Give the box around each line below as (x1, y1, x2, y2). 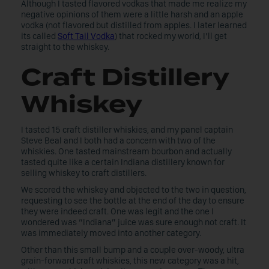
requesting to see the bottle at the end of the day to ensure (21, 195, 244, 206)
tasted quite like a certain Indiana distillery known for (21, 157, 225, 168)
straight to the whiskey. (21, 41, 109, 52)
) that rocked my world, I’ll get (115, 31, 227, 41)
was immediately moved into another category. (21, 228, 201, 238)
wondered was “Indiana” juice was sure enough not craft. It (21, 217, 246, 228)
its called (21, 31, 58, 41)
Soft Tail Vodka (58, 31, 115, 41)
